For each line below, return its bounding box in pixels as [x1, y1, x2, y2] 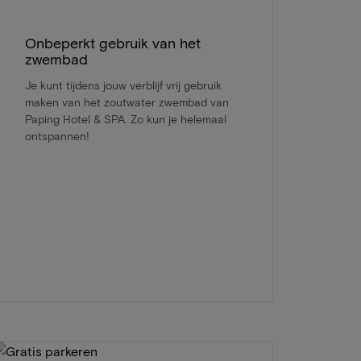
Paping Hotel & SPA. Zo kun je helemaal [24, 112, 226, 127]
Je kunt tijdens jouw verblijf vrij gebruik [24, 78, 222, 93]
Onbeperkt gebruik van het [24, 34, 201, 52]
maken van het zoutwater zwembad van [24, 95, 229, 110]
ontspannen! [24, 129, 89, 143]
